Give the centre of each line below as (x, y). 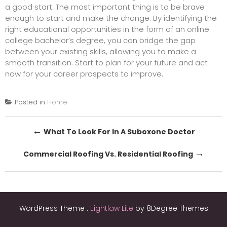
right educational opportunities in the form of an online (107, 29)
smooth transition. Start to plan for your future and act (106, 63)
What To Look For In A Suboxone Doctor (118, 132)
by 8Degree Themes (172, 209)
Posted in (31, 102)
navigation (45, 151)
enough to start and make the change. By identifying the (111, 18)
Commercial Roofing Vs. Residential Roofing (109, 154)
